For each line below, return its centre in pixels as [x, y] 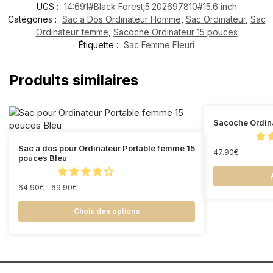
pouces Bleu [43, 158]
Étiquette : [100, 44]
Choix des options [107, 211]
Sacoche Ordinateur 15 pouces [175, 32]
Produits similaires [74, 80]
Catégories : [33, 19]
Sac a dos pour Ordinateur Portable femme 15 [107, 148]
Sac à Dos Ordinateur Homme [121, 19]
